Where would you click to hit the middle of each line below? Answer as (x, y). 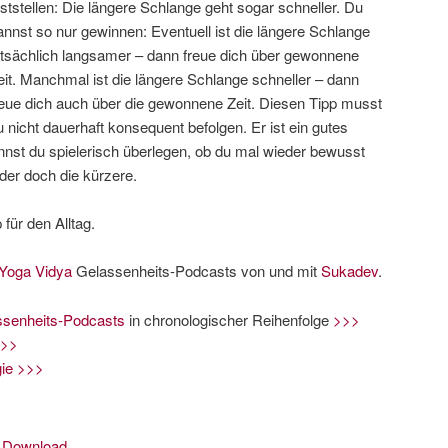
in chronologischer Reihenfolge (228, 319)
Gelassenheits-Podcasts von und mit (196, 271)
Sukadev (347, 271)
